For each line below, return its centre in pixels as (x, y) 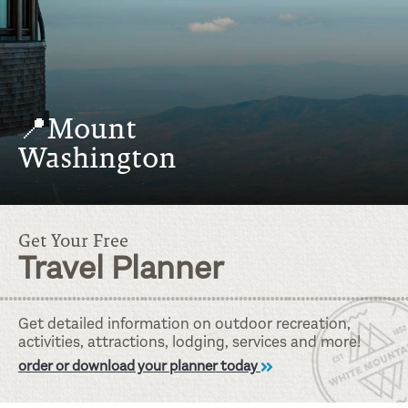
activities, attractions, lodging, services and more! (189, 342)
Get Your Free (73, 241)
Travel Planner (121, 268)
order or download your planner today (139, 367)
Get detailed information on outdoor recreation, (184, 324)
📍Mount (77, 128)
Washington (97, 158)
